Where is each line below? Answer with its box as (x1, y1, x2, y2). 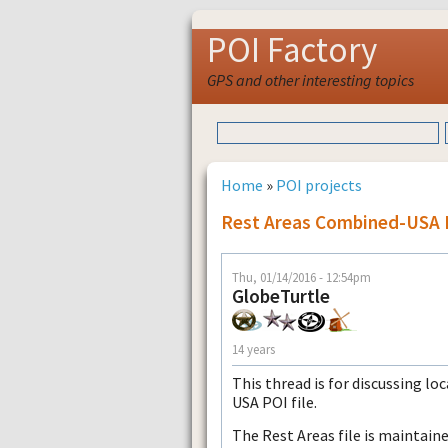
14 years (232, 341, 275, 358)
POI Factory (207, 28, 377, 72)
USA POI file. (232, 391, 317, 412)
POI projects (276, 174, 362, 195)
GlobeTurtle (232, 283, 330, 308)
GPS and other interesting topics (207, 70, 414, 90)
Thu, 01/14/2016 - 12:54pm (232, 268, 371, 285)
